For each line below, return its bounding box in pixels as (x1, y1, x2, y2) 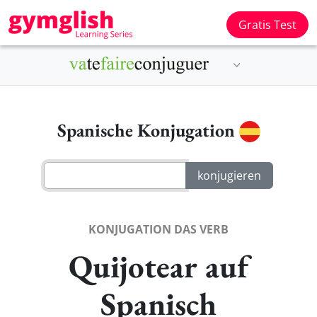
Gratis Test (238, 17, 296, 33)
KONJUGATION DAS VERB (88, 221, 229, 237)
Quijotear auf (69, 245, 248, 287)
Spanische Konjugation (57, 118, 239, 142)
